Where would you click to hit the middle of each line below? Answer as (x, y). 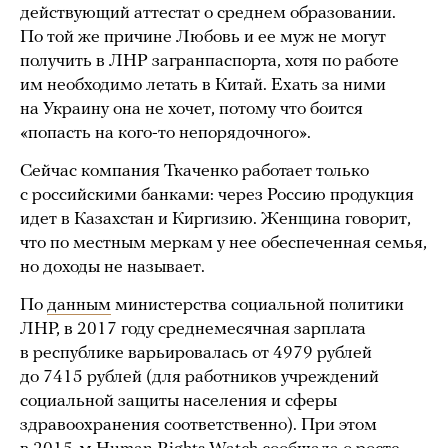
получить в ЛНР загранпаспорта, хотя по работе (209, 62)
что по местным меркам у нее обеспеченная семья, (223, 244)
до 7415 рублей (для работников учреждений (199, 378)
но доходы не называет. (112, 268)
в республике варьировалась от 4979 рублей (196, 354)
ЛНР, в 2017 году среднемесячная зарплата (193, 330)
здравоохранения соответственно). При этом (198, 426)
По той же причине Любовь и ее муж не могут (203, 38)
